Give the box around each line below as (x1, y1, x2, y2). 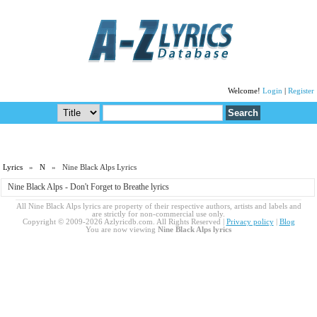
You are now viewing (86, 225, 158, 234)
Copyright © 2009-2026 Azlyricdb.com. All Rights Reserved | (22, 217, 226, 226)
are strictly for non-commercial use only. (92, 209, 225, 218)
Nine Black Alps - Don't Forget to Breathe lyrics (7, 182, 169, 192)
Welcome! (227, 87, 263, 95)
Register (287, 87, 314, 95)
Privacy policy (226, 217, 274, 226)
